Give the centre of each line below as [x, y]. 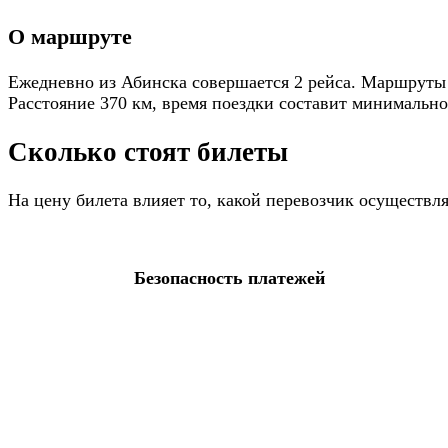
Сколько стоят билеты [148, 151]
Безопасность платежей [229, 278]
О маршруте [70, 37]
